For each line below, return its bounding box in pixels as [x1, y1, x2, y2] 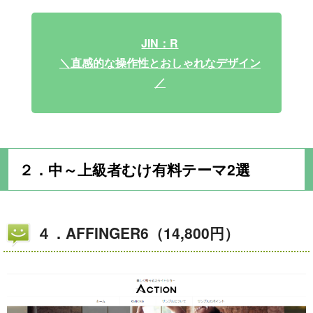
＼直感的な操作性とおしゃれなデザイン [59, 54, 261, 71]
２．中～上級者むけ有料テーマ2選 [19, 159, 250, 180]
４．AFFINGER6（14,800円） [36, 222, 239, 244]
